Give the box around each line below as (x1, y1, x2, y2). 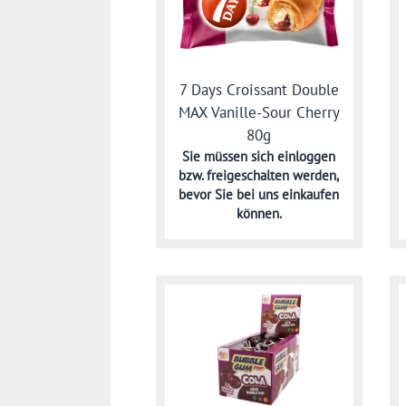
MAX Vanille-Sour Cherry (178, 102, 340, 123)
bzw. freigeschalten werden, (179, 167, 340, 185)
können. (236, 205, 282, 223)
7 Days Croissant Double (179, 80, 339, 101)
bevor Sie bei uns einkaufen (179, 186, 340, 204)
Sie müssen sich (182, 148, 278, 166)
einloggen (277, 148, 336, 166)
